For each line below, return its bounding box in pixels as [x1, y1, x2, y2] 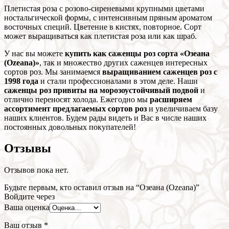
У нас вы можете [4, 49, 65, 58]
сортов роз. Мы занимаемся [4, 67, 102, 76]
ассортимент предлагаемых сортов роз [4, 104, 147, 113]
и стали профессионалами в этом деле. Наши [38, 76, 198, 85]
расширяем [150, 95, 192, 104]
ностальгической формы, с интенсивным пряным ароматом [4, 13, 212, 22]
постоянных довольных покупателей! [4, 122, 136, 131]
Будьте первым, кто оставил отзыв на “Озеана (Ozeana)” [4, 183, 199, 192]
